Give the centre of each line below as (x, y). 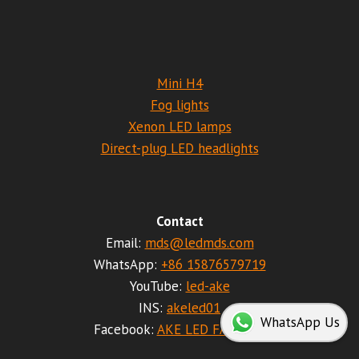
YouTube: (157, 286)
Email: (125, 243)
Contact (179, 221)
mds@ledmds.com (199, 243)
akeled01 (194, 308)
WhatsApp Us (300, 322)
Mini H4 (179, 83)
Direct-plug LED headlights (179, 148)
